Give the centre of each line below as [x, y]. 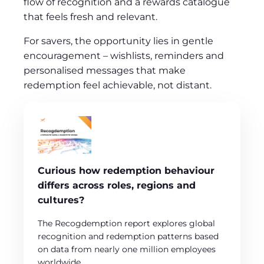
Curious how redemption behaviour [126, 170]
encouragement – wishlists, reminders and [124, 55]
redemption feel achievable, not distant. [118, 85]
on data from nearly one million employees [127, 249]
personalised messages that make [105, 70]
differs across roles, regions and [117, 185]
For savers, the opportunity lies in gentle [118, 41]
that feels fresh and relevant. [90, 16]
